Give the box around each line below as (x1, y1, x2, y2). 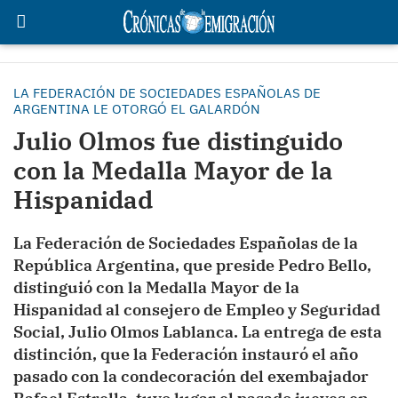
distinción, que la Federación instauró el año (13, 344, 358, 364)
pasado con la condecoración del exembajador (13, 366, 369, 386)
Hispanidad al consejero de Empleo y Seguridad (13, 299, 380, 320)
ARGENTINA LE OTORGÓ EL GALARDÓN (13, 100, 260, 117)
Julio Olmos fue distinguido (13, 124, 343, 157)
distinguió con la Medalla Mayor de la (13, 277, 299, 298)
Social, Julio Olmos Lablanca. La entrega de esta (13, 322, 382, 342)
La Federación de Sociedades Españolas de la (13, 233, 358, 253)
